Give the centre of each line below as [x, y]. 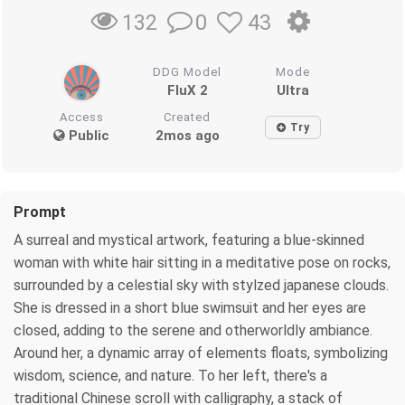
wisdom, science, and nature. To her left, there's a [170, 376]
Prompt [40, 212]
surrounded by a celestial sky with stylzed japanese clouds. [201, 286]
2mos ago [187, 136]
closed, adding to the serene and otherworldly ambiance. [193, 331]
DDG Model [188, 72]
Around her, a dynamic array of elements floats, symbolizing [201, 353]
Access [81, 118]
